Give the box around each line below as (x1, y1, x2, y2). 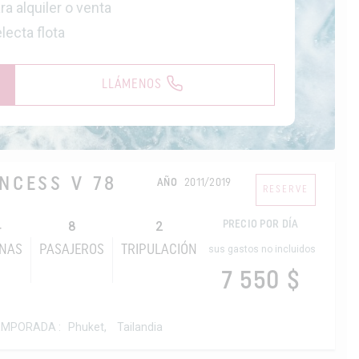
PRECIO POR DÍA (222, 219, 299, 232)
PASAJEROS (39, 243, 105, 259)
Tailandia (117, 321, 163, 334)
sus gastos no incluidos (208, 244, 316, 256)
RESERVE (262, 185, 309, 196)
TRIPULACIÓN (121, 243, 198, 259)
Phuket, (68, 321, 107, 334)
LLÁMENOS (101, 79, 162, 92)
